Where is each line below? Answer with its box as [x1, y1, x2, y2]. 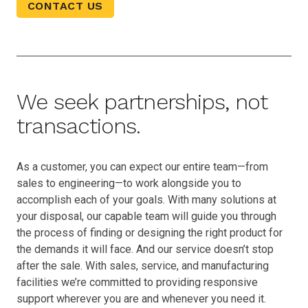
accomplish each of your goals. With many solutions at [16, 192, 276, 206]
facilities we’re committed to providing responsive [16, 275, 258, 289]
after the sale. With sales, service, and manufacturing [16, 258, 269, 272]
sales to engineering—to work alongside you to [16, 176, 241, 190]
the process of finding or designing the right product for [16, 225, 283, 239]
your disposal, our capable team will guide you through [16, 209, 276, 223]
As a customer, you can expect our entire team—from [16, 159, 268, 173]
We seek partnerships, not [16, 88, 268, 115]
